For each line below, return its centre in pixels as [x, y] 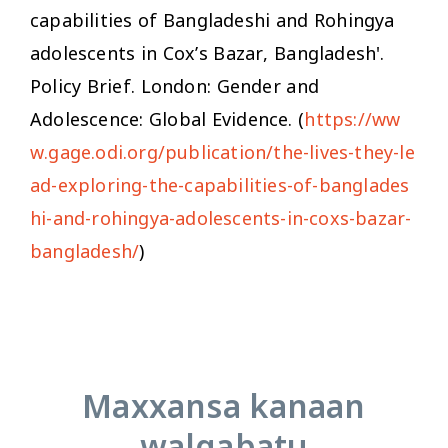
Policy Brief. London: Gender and [174, 85]
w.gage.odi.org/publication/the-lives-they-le [222, 151]
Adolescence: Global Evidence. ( [167, 118]
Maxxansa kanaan [224, 405]
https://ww [352, 118]
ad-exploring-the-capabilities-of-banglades [220, 184]
